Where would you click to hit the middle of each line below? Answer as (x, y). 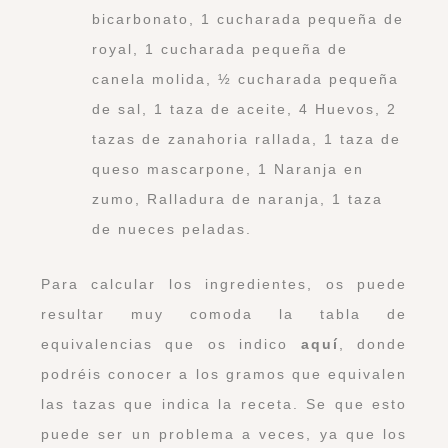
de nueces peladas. (172, 228)
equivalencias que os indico (165, 344)
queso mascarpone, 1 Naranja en (228, 168)
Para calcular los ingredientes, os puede (224, 284)
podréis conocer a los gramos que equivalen (224, 374)
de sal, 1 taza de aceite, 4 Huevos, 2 (244, 108)
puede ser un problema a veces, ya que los (224, 434)
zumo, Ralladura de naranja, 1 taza (237, 198)
